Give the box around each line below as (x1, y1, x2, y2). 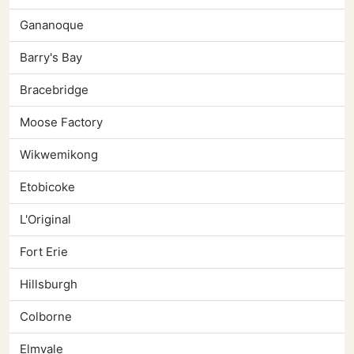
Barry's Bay (20, 50, 82, 66)
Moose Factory (20, 115, 103, 130)
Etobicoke (20, 179, 75, 195)
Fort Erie (20, 244, 68, 260)
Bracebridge (20, 82, 88, 98)
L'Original (20, 212, 71, 228)
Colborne (20, 309, 72, 325)
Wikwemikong (20, 147, 98, 163)
